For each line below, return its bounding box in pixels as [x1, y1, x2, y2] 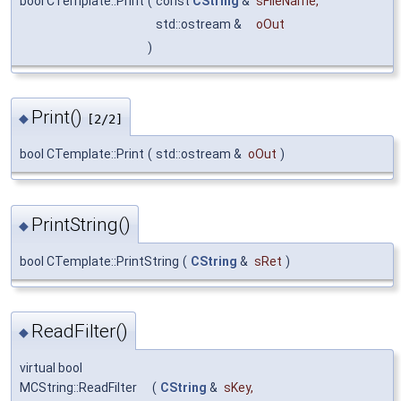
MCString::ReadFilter [20, 380, 137, 396]
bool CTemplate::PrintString [20, 253, 179, 269]
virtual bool [20, 361, 82, 376]
